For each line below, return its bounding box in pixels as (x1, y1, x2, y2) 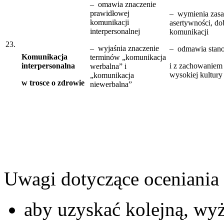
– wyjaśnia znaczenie (90, 43, 159, 52)
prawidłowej (90, 8, 129, 17)
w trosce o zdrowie (21, 78, 84, 87)
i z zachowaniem (169, 61, 222, 70)
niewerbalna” (90, 79, 132, 88)
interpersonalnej (90, 26, 140, 35)
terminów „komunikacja (90, 52, 166, 61)
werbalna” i (90, 61, 126, 70)
